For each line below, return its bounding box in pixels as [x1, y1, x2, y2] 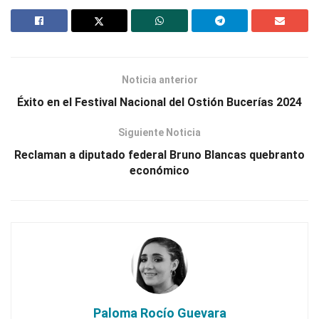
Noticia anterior [121, 74, 198, 86]
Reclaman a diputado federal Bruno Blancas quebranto [14, 148, 305, 162]
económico [130, 164, 189, 178]
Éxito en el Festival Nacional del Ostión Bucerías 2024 [17, 95, 302, 110]
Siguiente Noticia [118, 127, 201, 139]
